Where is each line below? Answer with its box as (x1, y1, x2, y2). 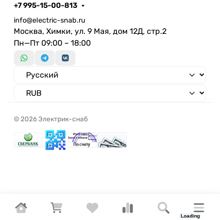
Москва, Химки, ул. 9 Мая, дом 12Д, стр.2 (14, 26, 166, 36)
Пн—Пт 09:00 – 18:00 (14, 38, 91, 48)
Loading (181, 213, 200, 219)
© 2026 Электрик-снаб (14, 115, 88, 123)
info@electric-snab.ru (14, 16, 85, 25)
